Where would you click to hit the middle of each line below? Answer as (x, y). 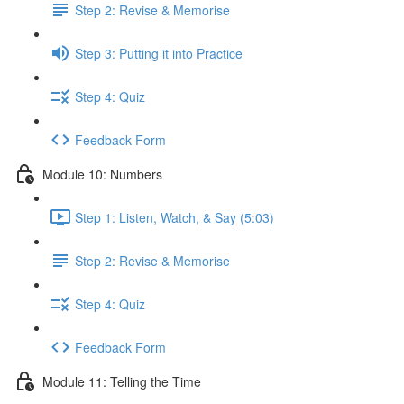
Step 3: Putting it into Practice (159, 53)
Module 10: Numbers (102, 174)
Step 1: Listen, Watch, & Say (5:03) (174, 217)
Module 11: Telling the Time (122, 381)
